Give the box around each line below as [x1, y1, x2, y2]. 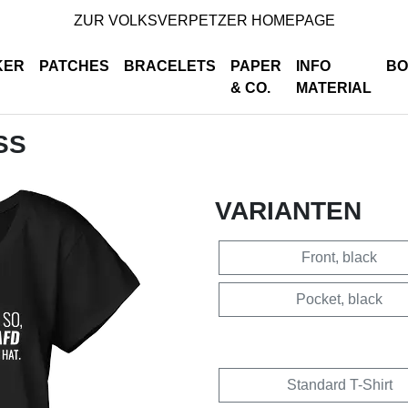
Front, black [301, 250, 377, 265]
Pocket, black [296, 291, 382, 307]
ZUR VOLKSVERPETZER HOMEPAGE [73, 12, 335, 28]
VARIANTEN [215, 197, 362, 225]
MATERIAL [296, 80, 372, 96]
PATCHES [39, 58, 109, 74]
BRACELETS [124, 58, 216, 74]
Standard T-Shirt [286, 377, 393, 393]
